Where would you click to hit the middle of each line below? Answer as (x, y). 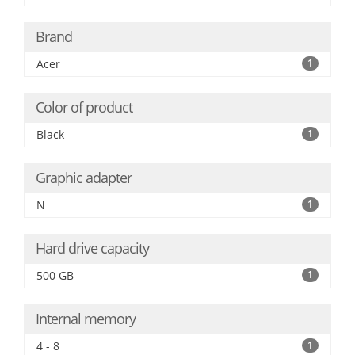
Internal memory (86, 319)
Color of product (84, 107)
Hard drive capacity (92, 248)
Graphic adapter (84, 177)
